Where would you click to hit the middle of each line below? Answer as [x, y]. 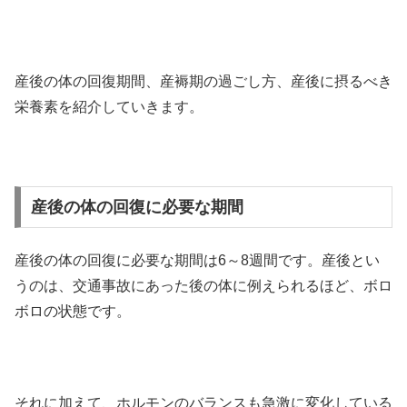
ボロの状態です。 [73, 312]
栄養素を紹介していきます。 [109, 107]
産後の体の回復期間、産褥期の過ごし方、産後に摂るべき [203, 82]
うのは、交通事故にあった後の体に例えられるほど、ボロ [203, 286]
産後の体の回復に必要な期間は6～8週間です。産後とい [197, 261]
